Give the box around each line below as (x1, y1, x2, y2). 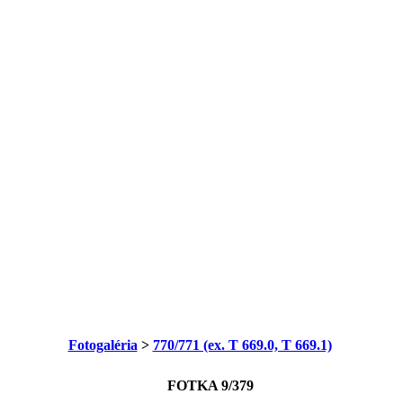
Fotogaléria (67, 337, 138, 354)
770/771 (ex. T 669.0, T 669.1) (152, 337, 332, 354)
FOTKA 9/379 (166, 378, 254, 394)
